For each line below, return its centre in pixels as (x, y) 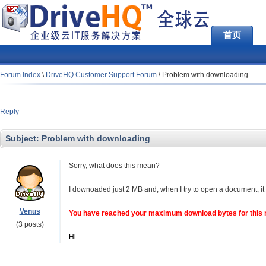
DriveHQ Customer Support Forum (102, 75)
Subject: (23, 138)
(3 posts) (30, 224)
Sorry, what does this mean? (114, 166)
